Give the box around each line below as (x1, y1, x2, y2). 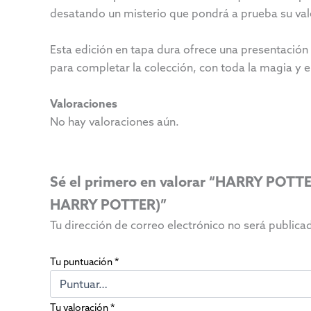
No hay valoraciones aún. (50, 114, 179, 128)
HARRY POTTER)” (50, 196, 167, 214)
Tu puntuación (50, 255, 115, 268)
